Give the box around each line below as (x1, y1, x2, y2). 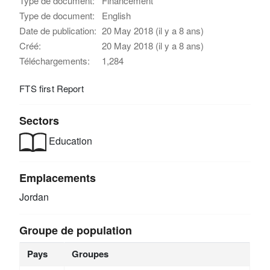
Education (46, 134, 93, 148)
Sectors (19, 112, 60, 128)
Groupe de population (19, 222, 133, 238)
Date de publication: (19, 24, 97, 37)
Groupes (71, 246, 108, 260)
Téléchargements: (19, 54, 90, 67)
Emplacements (19, 169, 96, 186)
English (102, 8, 131, 22)
